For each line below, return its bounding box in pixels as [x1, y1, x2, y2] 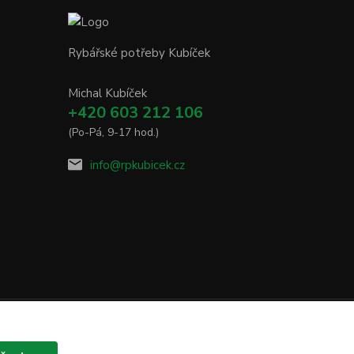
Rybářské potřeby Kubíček [68, 45, 210, 62]
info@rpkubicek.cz [90, 157, 185, 174]
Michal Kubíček [68, 85, 147, 102]
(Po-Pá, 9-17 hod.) [68, 125, 159, 141]
